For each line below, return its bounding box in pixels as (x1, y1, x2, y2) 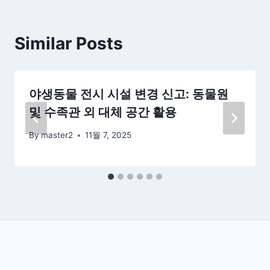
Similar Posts (14, 33, 123, 54)
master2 (41, 130, 74, 140)
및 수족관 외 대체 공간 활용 (29, 104, 177, 119)
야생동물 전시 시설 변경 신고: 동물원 (29, 86, 228, 101)
